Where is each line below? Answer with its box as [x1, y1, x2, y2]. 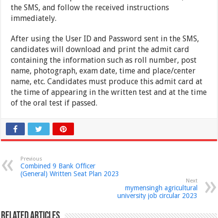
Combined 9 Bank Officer [20, 162, 96, 170]
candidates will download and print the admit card [11, 45, 190, 54]
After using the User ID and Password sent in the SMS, [11, 34, 200, 44]
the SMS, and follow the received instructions [11, 3, 169, 13]
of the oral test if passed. [11, 98, 98, 108]
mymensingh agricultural [125, 184, 198, 192]
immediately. [11, 14, 57, 23]
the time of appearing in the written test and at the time [11, 88, 207, 97]
